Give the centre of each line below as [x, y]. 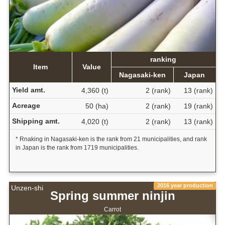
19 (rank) [198, 106]
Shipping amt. [36, 121]
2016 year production [185, 186]
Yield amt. [28, 90]
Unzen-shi [27, 188]
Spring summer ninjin [113, 196]
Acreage [26, 105]
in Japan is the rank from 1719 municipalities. [77, 147]
